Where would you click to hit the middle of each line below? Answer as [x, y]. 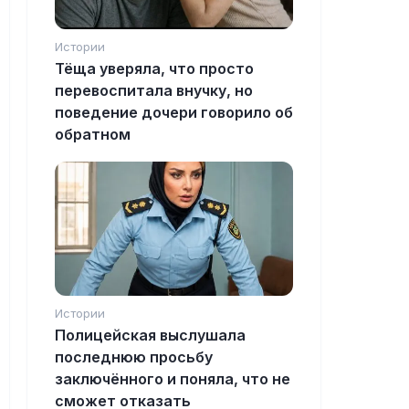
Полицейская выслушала [150, 336]
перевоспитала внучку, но [154, 91]
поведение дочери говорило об [174, 113]
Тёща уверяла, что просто [154, 69]
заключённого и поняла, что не [173, 379]
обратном [93, 135]
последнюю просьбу [134, 357]
